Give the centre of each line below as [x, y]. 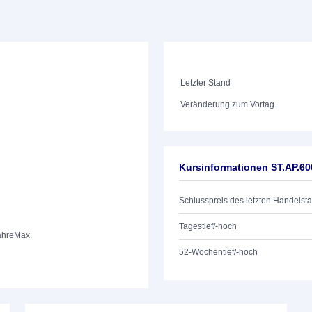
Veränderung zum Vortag [228, 104]
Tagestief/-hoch [208, 226]
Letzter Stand [206, 83]
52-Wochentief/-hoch [218, 252]
